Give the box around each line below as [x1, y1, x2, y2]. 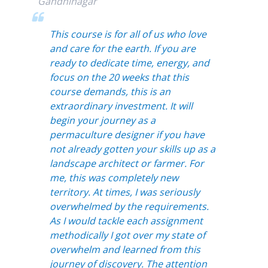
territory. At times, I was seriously [49, 185, 200, 199]
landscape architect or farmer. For [49, 156, 204, 170]
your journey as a [77, 113, 156, 127]
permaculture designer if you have [49, 127, 205, 141]
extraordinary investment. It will [49, 99, 193, 112]
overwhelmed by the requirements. [49, 199, 209, 213]
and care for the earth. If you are [49, 41, 196, 55]
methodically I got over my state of [49, 228, 205, 242]
